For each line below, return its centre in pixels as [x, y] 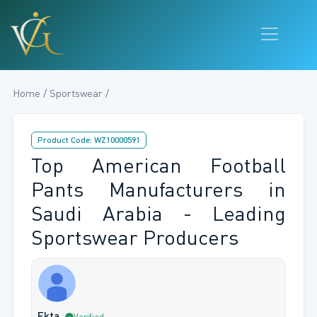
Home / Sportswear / [60, 94]
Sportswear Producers [134, 240]
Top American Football [158, 168]
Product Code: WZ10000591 [88, 141]
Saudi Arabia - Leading [158, 216]
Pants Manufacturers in [158, 192]
